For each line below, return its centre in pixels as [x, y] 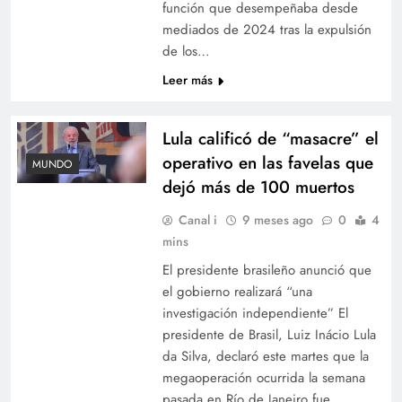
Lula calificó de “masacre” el [270, 138]
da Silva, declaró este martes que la [265, 356]
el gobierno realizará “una [237, 291]
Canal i [197, 219]
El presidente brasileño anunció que [267, 270]
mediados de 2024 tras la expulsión [267, 29]
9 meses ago [277, 219]
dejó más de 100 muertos [258, 187]
